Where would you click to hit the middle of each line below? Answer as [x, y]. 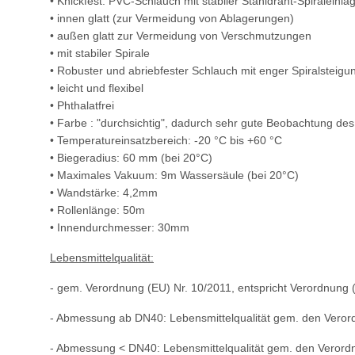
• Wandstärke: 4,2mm [104, 193]
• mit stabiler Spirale [100, 53]
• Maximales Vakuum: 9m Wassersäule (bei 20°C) [174, 176]
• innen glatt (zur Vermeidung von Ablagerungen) [172, 19]
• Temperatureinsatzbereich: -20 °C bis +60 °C [166, 141]
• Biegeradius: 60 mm [105, 158]
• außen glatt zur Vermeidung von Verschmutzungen [181, 36]
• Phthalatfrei [82, 106]
